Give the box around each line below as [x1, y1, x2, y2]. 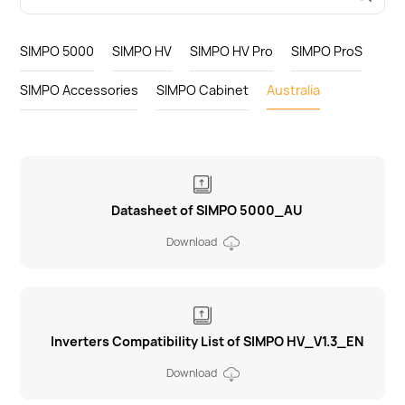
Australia [267, 81, 321, 99]
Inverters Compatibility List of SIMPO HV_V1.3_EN [51, 333, 363, 350]
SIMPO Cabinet [156, 81, 250, 99]
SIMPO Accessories [20, 81, 139, 99]
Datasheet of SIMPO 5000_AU [111, 202, 303, 219]
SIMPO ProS [291, 42, 363, 60]
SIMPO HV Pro [190, 42, 274, 60]
